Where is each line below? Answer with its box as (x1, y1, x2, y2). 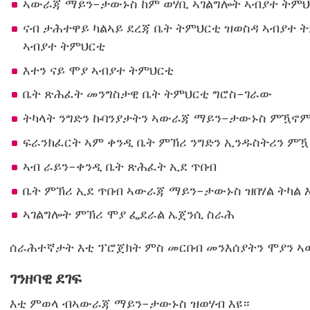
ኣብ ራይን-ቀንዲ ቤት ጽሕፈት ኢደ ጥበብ (22, 158, 217, 174)
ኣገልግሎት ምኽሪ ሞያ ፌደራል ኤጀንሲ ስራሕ (22, 206, 235, 223)
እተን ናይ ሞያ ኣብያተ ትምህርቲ (22, 62, 174, 78)
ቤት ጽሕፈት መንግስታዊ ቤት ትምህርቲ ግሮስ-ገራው (22, 86, 272, 102)
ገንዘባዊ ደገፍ (10, 268, 82, 289)
